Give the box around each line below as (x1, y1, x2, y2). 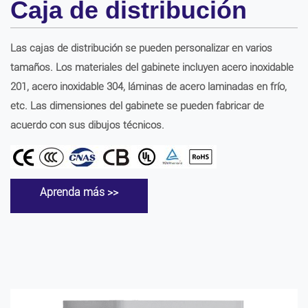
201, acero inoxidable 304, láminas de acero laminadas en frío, (10, 80, 287, 93)
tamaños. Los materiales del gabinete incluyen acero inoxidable (10, 61, 294, 74)
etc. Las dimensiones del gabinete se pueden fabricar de (10, 100, 264, 112)
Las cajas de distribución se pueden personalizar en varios (10, 42, 272, 54)
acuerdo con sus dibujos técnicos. (10, 119, 164, 131)
